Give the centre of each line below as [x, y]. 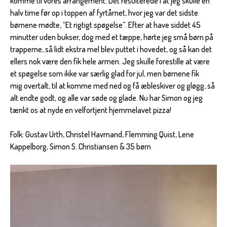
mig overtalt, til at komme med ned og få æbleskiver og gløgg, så [112, 86]
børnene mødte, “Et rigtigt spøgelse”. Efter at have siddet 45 [105, 25]
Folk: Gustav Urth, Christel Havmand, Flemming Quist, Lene [102, 135]
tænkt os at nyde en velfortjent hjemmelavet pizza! [91, 110]
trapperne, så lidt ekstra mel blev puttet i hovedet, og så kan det [111, 49]
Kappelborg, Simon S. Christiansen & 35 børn [81, 147]
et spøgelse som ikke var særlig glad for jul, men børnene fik [105, 74]
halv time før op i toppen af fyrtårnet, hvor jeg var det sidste [104, 13]
